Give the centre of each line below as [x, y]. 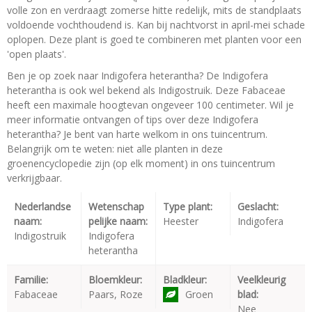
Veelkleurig [262, 279]
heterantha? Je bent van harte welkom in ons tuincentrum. [137, 134]
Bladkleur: [185, 279]
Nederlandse [42, 206]
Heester [181, 221]
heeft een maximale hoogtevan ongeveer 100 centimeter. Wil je [150, 104]
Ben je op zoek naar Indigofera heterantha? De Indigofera [138, 75]
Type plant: [188, 206]
